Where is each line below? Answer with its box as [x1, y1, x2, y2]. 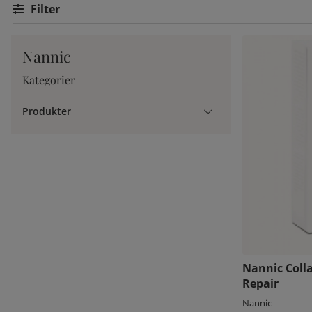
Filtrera [38, 1, 79, 17]
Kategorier [22, 72, 75, 87]
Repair [242, 275, 279, 291]
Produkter [22, 104, 71, 118]
